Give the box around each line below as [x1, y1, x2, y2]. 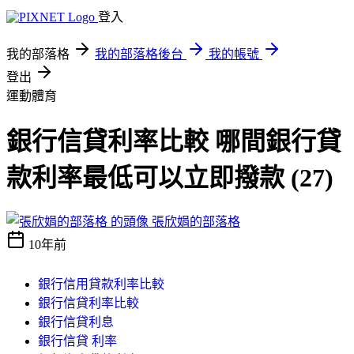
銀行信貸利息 [38, 314, 114, 329]
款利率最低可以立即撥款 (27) [6, 164, 333, 193]
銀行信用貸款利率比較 [38, 277, 164, 291]
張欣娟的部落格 [152, 214, 240, 228]
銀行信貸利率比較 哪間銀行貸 [6, 127, 341, 156]
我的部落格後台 [95, 47, 183, 61]
